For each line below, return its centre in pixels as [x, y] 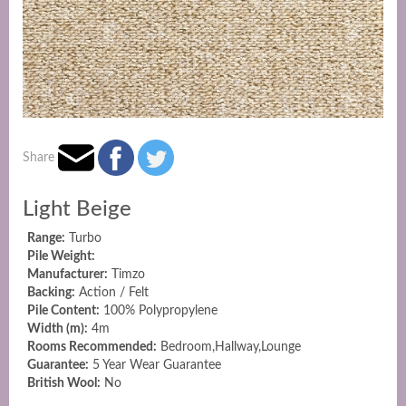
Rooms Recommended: [92, 347]
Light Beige [77, 209]
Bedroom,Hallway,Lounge [229, 347]
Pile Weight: [61, 256]
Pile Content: [63, 310]
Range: [46, 238]
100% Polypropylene [159, 310]
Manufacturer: [68, 274]
